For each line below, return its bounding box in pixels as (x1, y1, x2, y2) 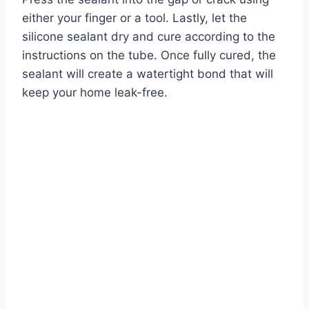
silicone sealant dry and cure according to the (22, 30, 275, 44)
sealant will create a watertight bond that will (22, 67, 273, 81)
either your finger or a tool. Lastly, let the (22, 11, 247, 26)
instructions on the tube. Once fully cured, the (22, 48, 276, 63)
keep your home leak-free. (22, 86, 168, 100)
